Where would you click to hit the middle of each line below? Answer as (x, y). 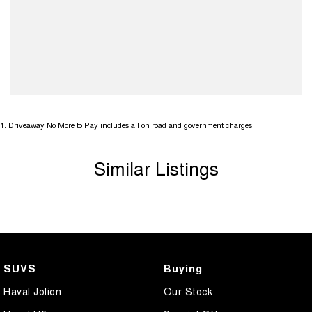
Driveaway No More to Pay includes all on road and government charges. (131, 124)
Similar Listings (156, 167)
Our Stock (188, 291)
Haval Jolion (32, 291)
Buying (183, 268)
